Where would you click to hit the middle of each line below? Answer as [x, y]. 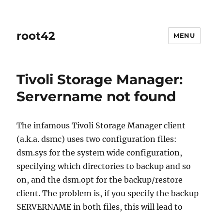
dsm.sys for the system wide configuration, [100, 153]
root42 [36, 36]
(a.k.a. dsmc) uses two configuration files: [97, 139]
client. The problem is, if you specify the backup [108, 193]
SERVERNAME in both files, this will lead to [100, 207]
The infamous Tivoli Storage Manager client [101, 125]
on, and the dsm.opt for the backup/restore [100, 180]
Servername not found [96, 96]
